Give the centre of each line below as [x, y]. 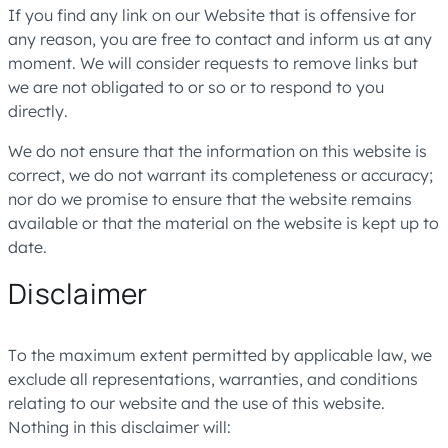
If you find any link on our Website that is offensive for [212, 15]
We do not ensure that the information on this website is [217, 151]
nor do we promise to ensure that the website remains [210, 199]
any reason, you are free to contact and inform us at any [220, 39]
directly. [38, 111]
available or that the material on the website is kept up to [223, 223]
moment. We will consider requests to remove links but [213, 63]
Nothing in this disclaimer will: [119, 427]
